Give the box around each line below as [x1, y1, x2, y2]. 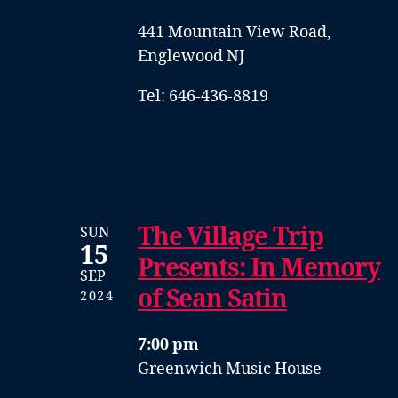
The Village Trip [138, 221, 323, 253]
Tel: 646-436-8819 [138, 85, 268, 107]
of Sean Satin [138, 283, 287, 315]
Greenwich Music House [138, 358, 322, 379]
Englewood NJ [138, 45, 244, 67]
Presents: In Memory [138, 252, 380, 284]
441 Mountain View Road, [138, 21, 331, 43]
